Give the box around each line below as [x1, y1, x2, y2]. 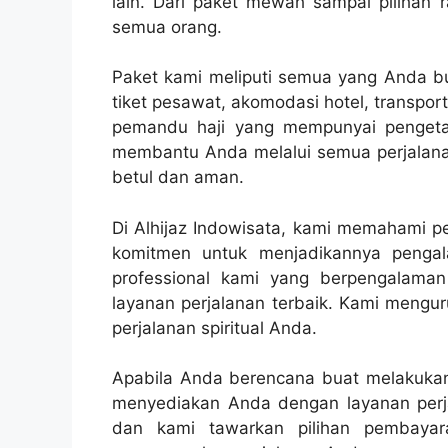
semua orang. [112, 16, 222, 37]
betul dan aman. [112, 167, 244, 188]
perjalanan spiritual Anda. [112, 317, 317, 338]
